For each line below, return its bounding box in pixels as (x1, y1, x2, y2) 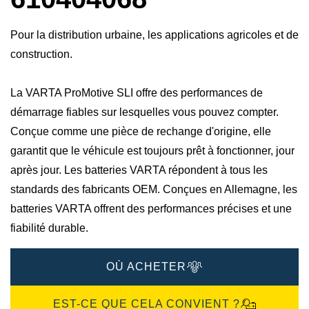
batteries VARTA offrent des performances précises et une (10, 203, 292, 215)
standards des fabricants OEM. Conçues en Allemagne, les (10, 183, 297, 196)
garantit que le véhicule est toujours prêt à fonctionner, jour (10, 145, 295, 157)
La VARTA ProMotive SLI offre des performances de (10, 87, 263, 99)
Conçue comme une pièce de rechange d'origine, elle (10, 126, 271, 138)
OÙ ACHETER (106, 261, 186, 273)
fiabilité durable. (10, 222, 88, 235)
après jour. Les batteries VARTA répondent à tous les (10, 164, 268, 177)
